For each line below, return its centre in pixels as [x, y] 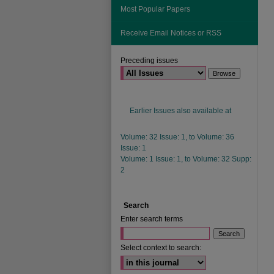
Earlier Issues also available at [180, 111]
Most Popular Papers [155, 9]
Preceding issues [149, 61]
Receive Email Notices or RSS [171, 33]
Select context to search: [161, 248]
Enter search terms [152, 219]
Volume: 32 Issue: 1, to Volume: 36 [177, 137]
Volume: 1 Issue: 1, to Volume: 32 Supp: [186, 159]
